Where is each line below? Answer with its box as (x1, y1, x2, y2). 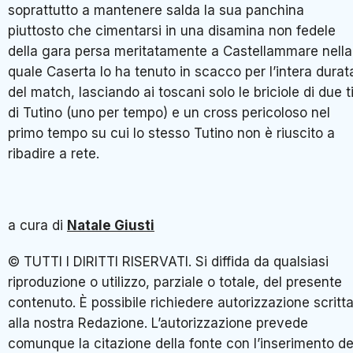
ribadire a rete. (8, 145, 99, 162)
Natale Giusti (67, 217, 154, 234)
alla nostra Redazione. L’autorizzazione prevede (8, 314, 308, 331)
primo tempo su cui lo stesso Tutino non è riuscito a (8, 124, 335, 141)
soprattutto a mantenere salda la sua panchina (8, 2, 304, 18)
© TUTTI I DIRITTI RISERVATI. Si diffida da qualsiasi (8, 253, 329, 269)
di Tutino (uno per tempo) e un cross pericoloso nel (8, 104, 330, 121)
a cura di (8, 217, 67, 234)
